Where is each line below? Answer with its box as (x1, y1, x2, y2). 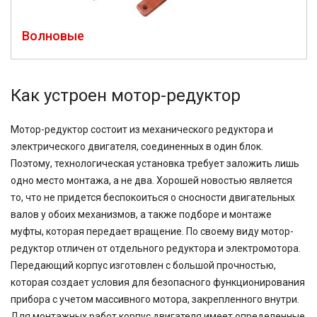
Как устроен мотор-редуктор (11, 86, 241, 105)
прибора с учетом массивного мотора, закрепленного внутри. (11, 294, 299, 305)
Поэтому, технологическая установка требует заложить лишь (11, 158, 299, 169)
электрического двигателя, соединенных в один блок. (11, 141, 263, 152)
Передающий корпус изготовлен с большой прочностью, (11, 260, 276, 271)
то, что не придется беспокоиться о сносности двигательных (11, 192, 295, 203)
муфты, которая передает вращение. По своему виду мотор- (11, 226, 294, 237)
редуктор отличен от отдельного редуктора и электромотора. (11, 243, 301, 254)
